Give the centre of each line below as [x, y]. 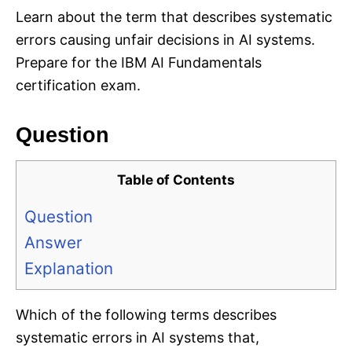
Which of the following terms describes [146, 315]
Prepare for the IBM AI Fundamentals [139, 63]
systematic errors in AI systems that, [137, 338]
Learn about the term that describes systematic [174, 17]
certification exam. [78, 86]
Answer [53, 243]
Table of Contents [176, 180]
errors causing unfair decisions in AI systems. [165, 40]
